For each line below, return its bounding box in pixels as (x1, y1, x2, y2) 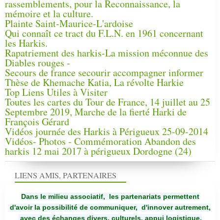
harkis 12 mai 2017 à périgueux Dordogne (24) (5, 144, 192, 158)
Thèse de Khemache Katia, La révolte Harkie (5, 75, 184, 89)
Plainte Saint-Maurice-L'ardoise (5, 16, 133, 30)
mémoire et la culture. (5, 6, 93, 20)
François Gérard (5, 114, 69, 128)
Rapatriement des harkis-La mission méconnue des (5, 46, 208, 59)
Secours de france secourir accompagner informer (5, 65, 203, 79)
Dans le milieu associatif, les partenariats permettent (21, 192, 199, 201)
